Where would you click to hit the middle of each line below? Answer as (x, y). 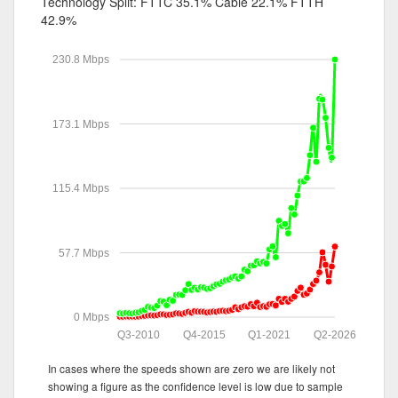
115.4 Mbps (80, 188)
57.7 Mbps (84, 253)
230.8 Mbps (80, 59)
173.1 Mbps (80, 124)
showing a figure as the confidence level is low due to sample (195, 386)
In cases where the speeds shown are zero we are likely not (191, 368)
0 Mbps (91, 317)
